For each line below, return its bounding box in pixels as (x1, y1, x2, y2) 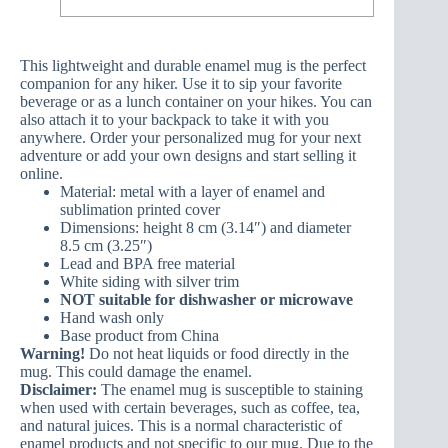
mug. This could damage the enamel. (20, 363, 252, 381)
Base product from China (60, 327, 219, 345)
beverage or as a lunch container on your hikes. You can (20, 93, 372, 111)
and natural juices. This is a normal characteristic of (20, 417, 342, 435)
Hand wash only (60, 309, 164, 327)
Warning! (20, 345, 85, 363)
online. (20, 165, 63, 183)
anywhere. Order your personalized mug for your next (20, 129, 361, 147)
